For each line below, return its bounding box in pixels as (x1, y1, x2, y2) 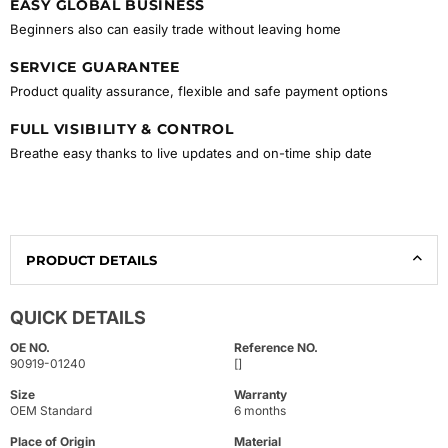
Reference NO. (234, 340, 318, 356)
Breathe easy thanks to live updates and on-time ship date (10, 145, 372, 162)
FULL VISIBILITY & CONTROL (10, 120, 234, 139)
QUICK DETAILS (10, 307, 146, 329)
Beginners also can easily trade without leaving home (10, 21, 341, 38)
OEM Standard (10, 403, 92, 419)
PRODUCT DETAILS (26, 252, 157, 269)
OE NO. (10, 340, 50, 356)
